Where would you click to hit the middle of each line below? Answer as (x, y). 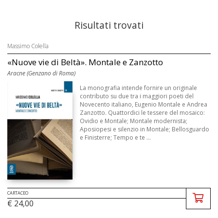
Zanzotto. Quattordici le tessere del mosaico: (143, 113)
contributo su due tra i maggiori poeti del (137, 96)
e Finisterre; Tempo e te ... (116, 137)
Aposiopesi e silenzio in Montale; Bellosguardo (145, 129)
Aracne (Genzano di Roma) (41, 73)
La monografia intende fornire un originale (139, 88)
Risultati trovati (109, 25)
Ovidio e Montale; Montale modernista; (134, 121)
